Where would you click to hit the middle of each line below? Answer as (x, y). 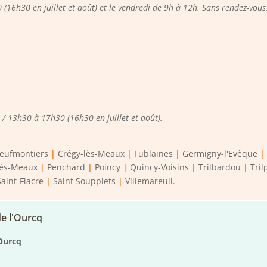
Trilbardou (220, 167)
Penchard (66, 167)
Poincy (108, 167)
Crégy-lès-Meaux (91, 154)
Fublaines (154, 154)
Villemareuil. (150, 181)
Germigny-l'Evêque (220, 154)
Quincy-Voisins (160, 167)
